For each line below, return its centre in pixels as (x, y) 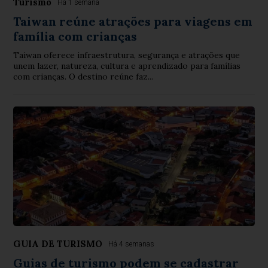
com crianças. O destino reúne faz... (83, 76)
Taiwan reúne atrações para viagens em (133, 21)
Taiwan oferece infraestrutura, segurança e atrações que (127, 55)
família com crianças (75, 36)
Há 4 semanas (132, 244)
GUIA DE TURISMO (58, 243)
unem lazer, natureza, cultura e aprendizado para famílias (127, 66)
